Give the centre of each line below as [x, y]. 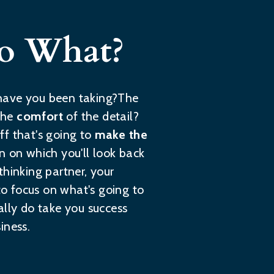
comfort [42, 116]
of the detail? [103, 116]
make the [121, 135]
